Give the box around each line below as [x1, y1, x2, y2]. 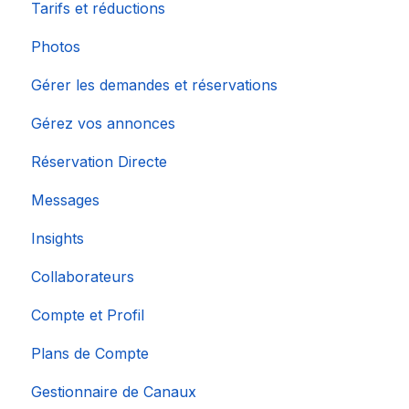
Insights [31, 228, 84, 247]
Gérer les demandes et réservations [31, 75, 278, 94]
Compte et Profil [31, 305, 144, 324]
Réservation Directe [31, 152, 167, 171]
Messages [31, 190, 100, 209]
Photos [31, 37, 80, 56]
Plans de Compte [31, 343, 149, 362]
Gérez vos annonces [31, 113, 175, 132]
